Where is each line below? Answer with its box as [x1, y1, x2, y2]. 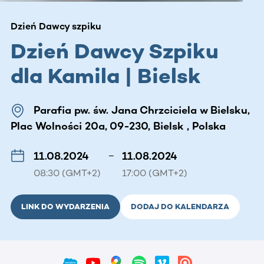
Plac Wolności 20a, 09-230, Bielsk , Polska [11, 119, 226, 133]
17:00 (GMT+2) [122, 167, 187, 179]
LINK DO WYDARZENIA [21, 202, 110, 211]
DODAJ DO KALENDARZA [131, 202, 229, 211]
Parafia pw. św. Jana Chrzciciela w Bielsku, [34, 103, 250, 117]
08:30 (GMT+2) [34, 167, 101, 179]
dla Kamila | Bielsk [11, 62, 201, 88]
